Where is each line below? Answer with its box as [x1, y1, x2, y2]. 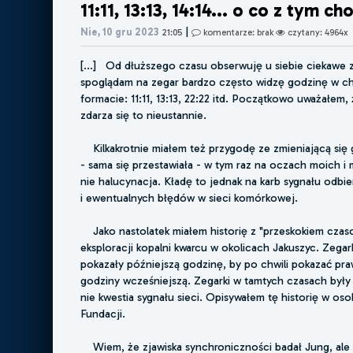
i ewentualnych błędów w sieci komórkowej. [80, 191, 299, 206]
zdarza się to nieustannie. [80, 108, 207, 123]
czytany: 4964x [285, 26, 349, 38]
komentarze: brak [201, 26, 277, 38]
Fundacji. [80, 307, 126, 321]
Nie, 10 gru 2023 [80, 25, 160, 38]
